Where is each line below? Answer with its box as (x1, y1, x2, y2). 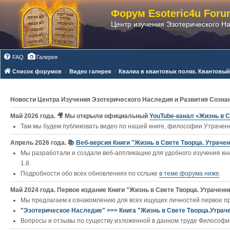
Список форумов (12, 68, 62, 74)
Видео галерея (69, 68, 111, 74)
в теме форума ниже (159, 170, 219, 177)
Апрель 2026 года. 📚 (10, 139, 76, 146)
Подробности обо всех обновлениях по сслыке (21, 170, 159, 177)
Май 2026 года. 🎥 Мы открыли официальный (10, 112, 149, 120)
